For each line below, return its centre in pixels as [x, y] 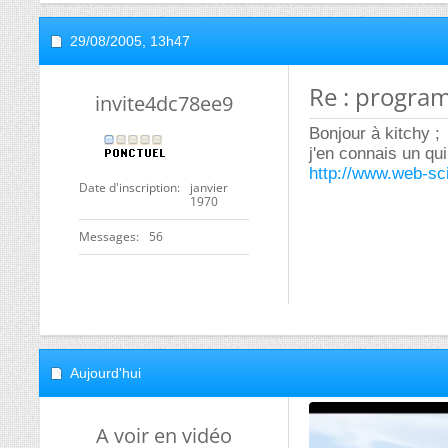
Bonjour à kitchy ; [374, 133]
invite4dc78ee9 [164, 103]
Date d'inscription [128, 187]
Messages [107, 236]
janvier [209, 187]
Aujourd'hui [105, 373]
